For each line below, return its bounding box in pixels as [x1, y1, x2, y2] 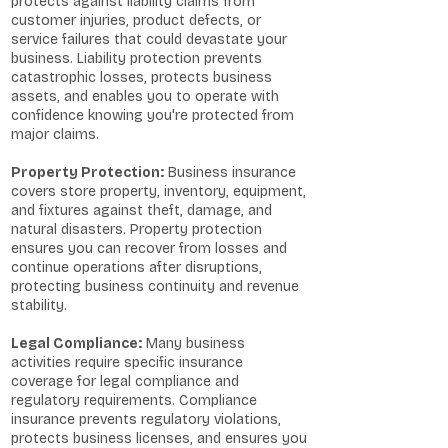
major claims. [11, 126, 99, 143]
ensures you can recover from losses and [11, 240, 287, 257]
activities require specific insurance [11, 354, 243, 371]
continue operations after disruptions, [11, 259, 262, 276]
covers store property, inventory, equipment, [11, 183, 306, 200]
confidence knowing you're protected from [11, 107, 294, 124]
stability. [11, 297, 67, 314]
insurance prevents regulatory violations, [11, 411, 281, 428]
